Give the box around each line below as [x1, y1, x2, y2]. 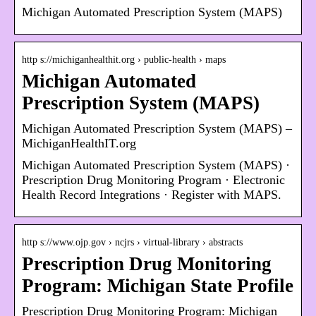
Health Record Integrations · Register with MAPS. [22, 188, 281, 202]
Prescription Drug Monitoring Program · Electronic [22, 173, 285, 188]
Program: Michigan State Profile [22, 275, 293, 297]
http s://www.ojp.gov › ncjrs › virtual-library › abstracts [22, 237, 243, 248]
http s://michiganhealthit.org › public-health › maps [22, 54, 226, 66]
